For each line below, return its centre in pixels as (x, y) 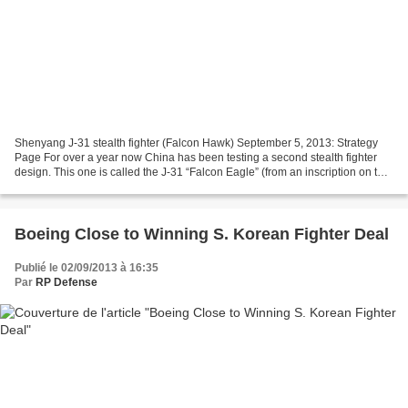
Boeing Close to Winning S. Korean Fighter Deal (202, 235)
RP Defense (66, 283)
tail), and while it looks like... (83, 187)
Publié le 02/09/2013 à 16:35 (87, 268)
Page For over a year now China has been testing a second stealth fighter (196, 158)
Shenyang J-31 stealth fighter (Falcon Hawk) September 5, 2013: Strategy (196, 143)
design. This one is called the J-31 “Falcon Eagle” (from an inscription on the (202, 173)
